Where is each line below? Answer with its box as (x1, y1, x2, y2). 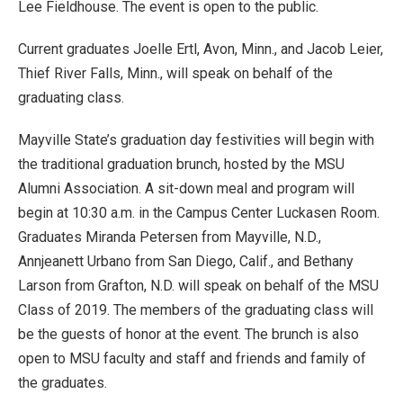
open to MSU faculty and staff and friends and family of (18, 350, 366, 367)
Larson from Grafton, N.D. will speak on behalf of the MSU (18, 277, 379, 294)
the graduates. (18, 374, 111, 391)
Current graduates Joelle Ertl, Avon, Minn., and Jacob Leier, (18, 40, 383, 58)
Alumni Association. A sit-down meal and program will (18, 180, 354, 197)
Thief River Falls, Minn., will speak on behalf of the (18, 65, 333, 82)
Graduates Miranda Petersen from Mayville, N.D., (18, 228, 321, 246)
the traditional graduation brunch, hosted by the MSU (18, 156, 345, 173)
